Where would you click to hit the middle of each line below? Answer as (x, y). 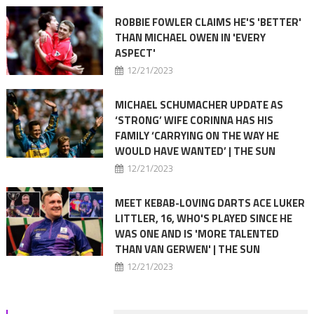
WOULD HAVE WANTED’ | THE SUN (195, 151)
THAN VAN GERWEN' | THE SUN (187, 249)
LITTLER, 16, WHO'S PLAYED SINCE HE (203, 218)
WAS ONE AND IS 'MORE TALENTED (197, 234)
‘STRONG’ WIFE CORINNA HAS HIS (194, 120)
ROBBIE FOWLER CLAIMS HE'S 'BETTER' (208, 22)
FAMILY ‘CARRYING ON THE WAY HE (197, 136)
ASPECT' (135, 53)
